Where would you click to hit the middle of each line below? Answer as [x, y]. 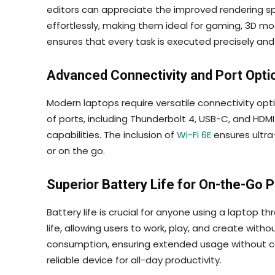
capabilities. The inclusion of [112, 135]
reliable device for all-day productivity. [134, 260]
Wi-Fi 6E [194, 135]
